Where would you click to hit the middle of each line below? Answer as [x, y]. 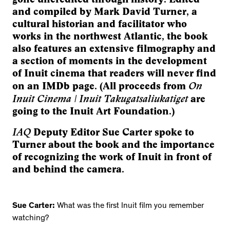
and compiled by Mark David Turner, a [105, 11]
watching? [32, 218]
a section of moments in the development [110, 61]
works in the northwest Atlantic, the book [110, 36]
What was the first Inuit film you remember [130, 206]
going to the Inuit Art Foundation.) [93, 111]
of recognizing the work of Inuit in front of [112, 157]
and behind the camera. [70, 169]
